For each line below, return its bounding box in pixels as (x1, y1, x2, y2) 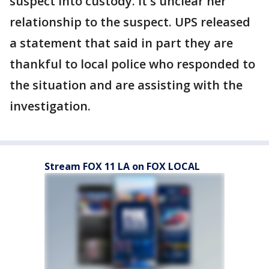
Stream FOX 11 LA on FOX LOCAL (44, 160, 200, 173)
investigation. (10, 98, 91, 114)
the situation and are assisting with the (10, 77, 243, 93)
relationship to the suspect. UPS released (10, 14, 250, 30)
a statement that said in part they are (10, 35, 233, 51)
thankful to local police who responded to (10, 56, 255, 72)
